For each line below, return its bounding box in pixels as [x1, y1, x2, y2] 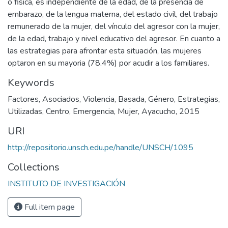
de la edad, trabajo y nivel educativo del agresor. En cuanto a [8, 33, 220, 44]
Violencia [83, 94, 115, 105]
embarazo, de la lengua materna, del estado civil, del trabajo [8, 9, 218, 20]
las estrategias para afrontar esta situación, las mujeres [8, 45, 202, 56]
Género [148, 94, 174, 105]
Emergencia [73, 106, 114, 117]
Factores [8, 94, 39, 105]
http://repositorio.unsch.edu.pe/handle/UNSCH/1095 [8, 142, 193, 153]
